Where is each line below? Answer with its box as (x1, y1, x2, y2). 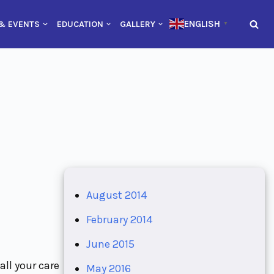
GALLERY (119, 19, 155, 30)
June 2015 (86, 237, 135, 251)
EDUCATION (56, 19, 103, 30)
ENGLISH (184, 18, 220, 30)
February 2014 (86, 212, 152, 226)
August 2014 (86, 188, 147, 202)
